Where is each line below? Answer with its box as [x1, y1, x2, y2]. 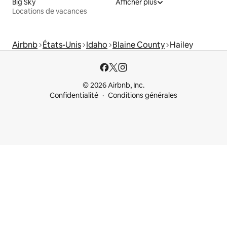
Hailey [170, 40, 193, 51]
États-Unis [43, 40, 81, 51]
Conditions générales [108, 91, 177, 100]
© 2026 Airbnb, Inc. [83, 81, 144, 90]
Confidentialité [50, 91, 98, 100]
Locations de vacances [12, 7, 87, 16]
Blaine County [112, 40, 165, 51]
